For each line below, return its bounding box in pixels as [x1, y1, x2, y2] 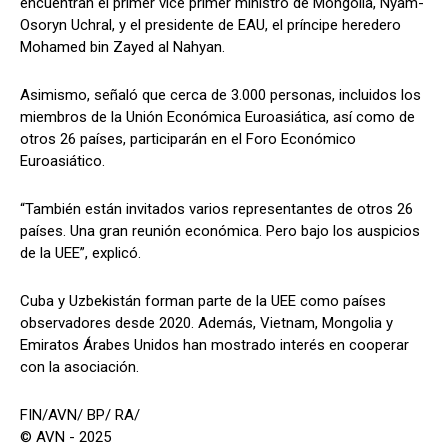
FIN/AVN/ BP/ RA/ [20, 405, 140, 424]
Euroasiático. [20, 151, 105, 170]
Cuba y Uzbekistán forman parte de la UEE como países [20, 291, 386, 310]
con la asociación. [20, 357, 139, 376]
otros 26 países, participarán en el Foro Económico [20, 129, 356, 148]
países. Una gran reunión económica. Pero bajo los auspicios [20, 221, 420, 240]
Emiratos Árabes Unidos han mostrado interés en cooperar [20, 335, 409, 354]
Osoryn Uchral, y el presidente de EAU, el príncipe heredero [20, 15, 401, 34]
